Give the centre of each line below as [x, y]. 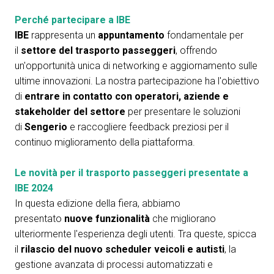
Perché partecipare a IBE [72, 20]
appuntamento [131, 35]
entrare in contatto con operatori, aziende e [127, 96]
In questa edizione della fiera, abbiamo [98, 203]
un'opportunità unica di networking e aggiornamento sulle [136, 66]
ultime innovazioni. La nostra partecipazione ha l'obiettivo [137, 81]
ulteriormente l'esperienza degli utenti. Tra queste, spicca [135, 234]
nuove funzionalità [107, 219]
